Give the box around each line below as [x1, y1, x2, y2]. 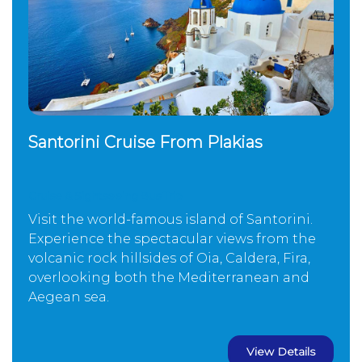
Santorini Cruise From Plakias [28, 133, 263, 153]
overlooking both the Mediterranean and [28, 270, 309, 286]
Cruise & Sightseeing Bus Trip [28, 189, 183, 203]
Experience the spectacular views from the [28, 231, 316, 247]
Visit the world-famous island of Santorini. [28, 212, 313, 228]
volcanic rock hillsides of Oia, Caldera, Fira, [28, 250, 310, 267]
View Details [246, 344, 315, 360]
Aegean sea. [28, 289, 109, 305]
